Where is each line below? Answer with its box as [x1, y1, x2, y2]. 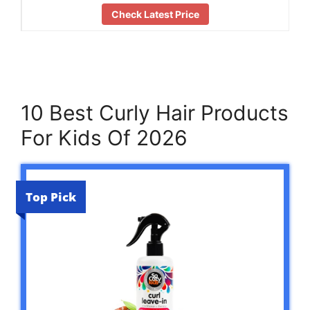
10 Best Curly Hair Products [21, 100, 289, 126]
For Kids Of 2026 [21, 125, 188, 151]
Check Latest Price [111, 8, 199, 20]
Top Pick [26, 189, 76, 206]
